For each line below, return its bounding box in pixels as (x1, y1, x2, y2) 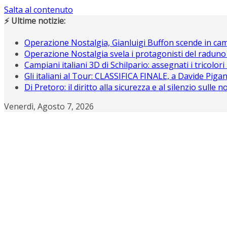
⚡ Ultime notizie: (4, 15, 65, 26)
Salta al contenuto (4, 4, 73, 15)
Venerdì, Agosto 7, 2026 (4, 101, 94, 112)
